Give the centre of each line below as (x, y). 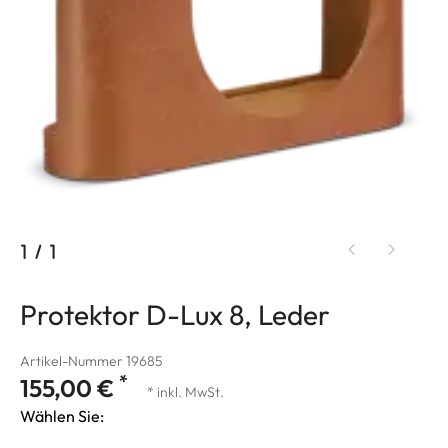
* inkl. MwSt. (185, 391)
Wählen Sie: (62, 415)
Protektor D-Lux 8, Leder (175, 314)
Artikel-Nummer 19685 (91, 360)
